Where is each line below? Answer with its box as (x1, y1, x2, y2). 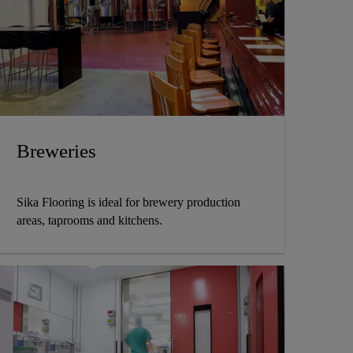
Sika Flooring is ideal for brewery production (16, 195, 240, 210)
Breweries (16, 140, 96, 162)
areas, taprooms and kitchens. (16, 214, 162, 228)
